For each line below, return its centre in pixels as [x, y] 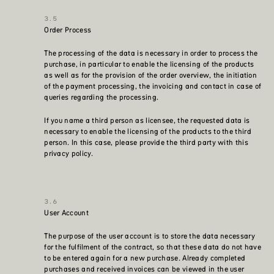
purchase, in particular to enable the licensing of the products [149, 64]
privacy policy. [69, 154]
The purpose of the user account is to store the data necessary [150, 236]
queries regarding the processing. [102, 97]
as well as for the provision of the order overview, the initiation [151, 75]
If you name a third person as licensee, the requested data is [147, 120]
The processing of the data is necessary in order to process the [151, 53]
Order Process [68, 30]
